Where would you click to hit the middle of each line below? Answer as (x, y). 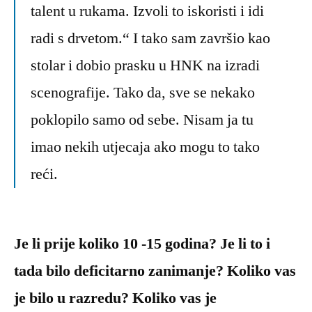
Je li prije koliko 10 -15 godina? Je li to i (142, 244)
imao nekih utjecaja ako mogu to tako (145, 147)
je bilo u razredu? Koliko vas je (115, 298)
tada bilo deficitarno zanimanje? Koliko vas (155, 271)
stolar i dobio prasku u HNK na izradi (145, 66)
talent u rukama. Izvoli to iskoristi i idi (147, 11)
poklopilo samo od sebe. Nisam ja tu (142, 120)
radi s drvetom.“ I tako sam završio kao (150, 39)
